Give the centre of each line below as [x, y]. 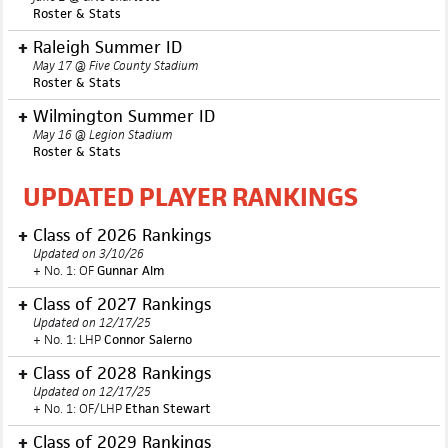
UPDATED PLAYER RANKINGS [190, 197]
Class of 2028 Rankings [122, 373]
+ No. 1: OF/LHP [79, 408]
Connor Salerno [148, 339]
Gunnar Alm [130, 270]
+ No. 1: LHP [68, 339]
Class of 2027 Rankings [122, 304]
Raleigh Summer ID [107, 47]
